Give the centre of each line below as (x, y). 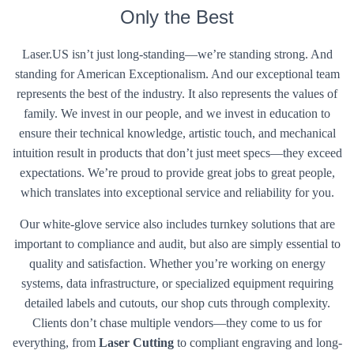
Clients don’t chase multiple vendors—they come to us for (177, 323)
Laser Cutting (136, 343)
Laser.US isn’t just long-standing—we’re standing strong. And (177, 55)
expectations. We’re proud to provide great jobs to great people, (177, 173)
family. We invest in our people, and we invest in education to (177, 114)
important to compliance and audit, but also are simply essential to (177, 244)
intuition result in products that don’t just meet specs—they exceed (177, 153)
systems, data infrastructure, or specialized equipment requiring (177, 284)
